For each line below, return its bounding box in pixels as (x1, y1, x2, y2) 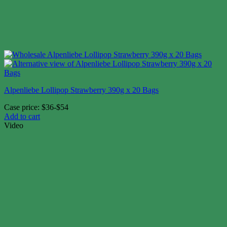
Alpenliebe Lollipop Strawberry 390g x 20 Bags (4, 86, 159, 95)
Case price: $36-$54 (4, 103, 68, 112)
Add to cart (4, 112, 40, 121)
